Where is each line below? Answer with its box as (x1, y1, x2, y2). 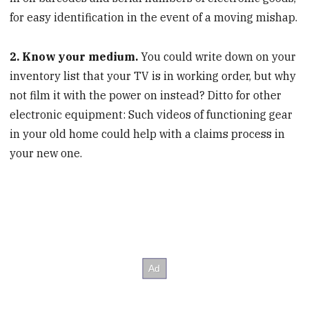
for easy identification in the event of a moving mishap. (10, 10, 298, 24)
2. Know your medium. (10, 49, 141, 63)
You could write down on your (141, 49, 297, 63)
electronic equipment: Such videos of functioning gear (10, 107, 293, 121)
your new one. (10, 146, 83, 160)
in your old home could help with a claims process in (10, 126, 286, 141)
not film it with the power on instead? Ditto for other (10, 88, 282, 102)
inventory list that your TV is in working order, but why (10, 68, 297, 83)
